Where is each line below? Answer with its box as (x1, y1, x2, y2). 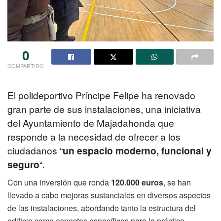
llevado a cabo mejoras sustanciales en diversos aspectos (7, 189, 211, 201)
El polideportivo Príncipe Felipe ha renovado (7, 88, 195, 102)
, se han (163, 177, 191, 188)
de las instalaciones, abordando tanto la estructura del (7, 202, 196, 214)
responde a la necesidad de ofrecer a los (7, 130, 181, 144)
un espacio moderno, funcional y (63, 144, 212, 158)
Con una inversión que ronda (7, 177, 111, 188)
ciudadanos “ (7, 144, 63, 157)
